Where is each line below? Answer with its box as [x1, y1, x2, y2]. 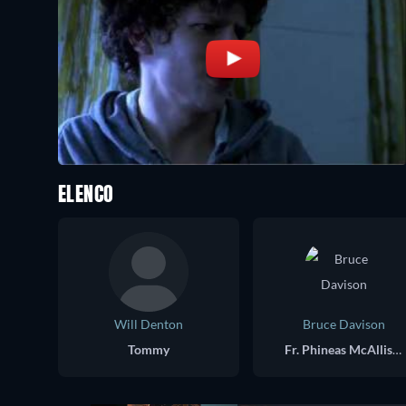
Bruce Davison [302, 315, 385, 332]
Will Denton [114, 315, 183, 332]
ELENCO [58, 185, 114, 206]
